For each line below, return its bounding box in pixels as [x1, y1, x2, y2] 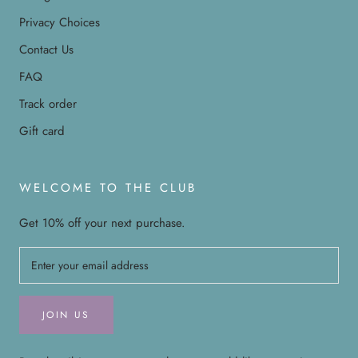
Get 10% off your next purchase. [19, 213, 185, 232]
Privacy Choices [19, 13, 100, 31]
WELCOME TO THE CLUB [19, 178, 197, 197]
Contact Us [19, 40, 74, 58]
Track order [19, 94, 77, 113]
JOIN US [42, 307, 90, 322]
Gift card [19, 121, 65, 140]
